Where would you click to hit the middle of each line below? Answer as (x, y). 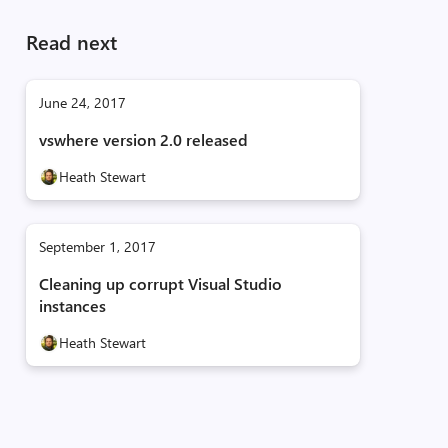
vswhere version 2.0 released (143, 139)
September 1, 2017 (97, 246)
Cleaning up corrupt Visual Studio (160, 283)
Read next (71, 41)
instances (72, 305)
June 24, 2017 (82, 102)
